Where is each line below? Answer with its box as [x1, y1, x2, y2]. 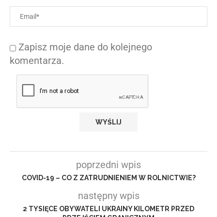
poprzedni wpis [76, 158, 141, 170]
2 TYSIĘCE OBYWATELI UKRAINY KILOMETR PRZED [23, 204, 194, 213]
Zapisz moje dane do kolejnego [18, 41, 152, 53]
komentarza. [10, 54, 64, 66]
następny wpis [77, 189, 139, 201]
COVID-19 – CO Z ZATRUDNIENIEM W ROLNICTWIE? [21, 173, 196, 182]
